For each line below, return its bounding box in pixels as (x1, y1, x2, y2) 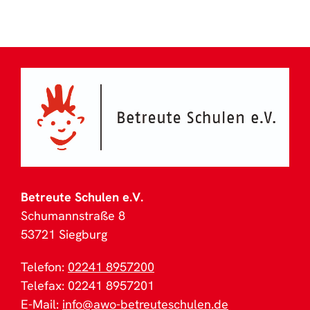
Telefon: (21, 259, 68, 275)
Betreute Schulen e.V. (21, 189, 143, 206)
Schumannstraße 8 (21, 208, 125, 224)
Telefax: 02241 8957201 (21, 277, 154, 294)
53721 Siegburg (21, 226, 107, 243)
